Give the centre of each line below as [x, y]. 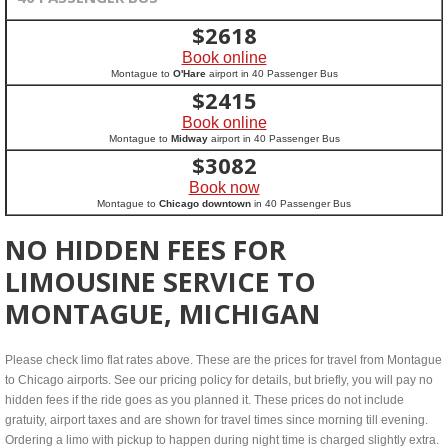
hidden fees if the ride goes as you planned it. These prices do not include [204, 400]
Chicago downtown [205, 203]
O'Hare [189, 73]
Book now [224, 187]
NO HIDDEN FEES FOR [145, 249]
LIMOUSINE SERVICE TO [160, 281]
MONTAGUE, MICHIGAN [162, 313]
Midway [189, 138]
